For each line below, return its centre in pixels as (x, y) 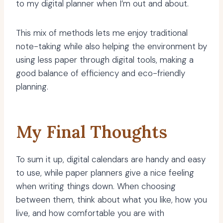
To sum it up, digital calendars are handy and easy (111, 160)
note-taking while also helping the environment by (111, 47)
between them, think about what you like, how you (111, 200)
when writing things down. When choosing (96, 186)
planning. (32, 87)
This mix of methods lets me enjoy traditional (102, 33)
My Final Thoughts (92, 132)
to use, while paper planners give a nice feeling (105, 173)
